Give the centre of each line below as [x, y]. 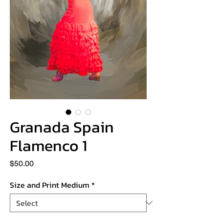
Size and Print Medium [50, 185]
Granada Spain [62, 127]
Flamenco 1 [48, 145]
